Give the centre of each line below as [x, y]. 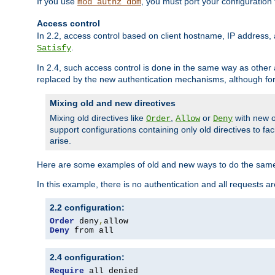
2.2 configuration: [87, 208]
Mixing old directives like [98, 118]
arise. [60, 141]
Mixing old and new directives [113, 103]
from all [91, 231]
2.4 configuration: [87, 258]
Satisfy [54, 48]
